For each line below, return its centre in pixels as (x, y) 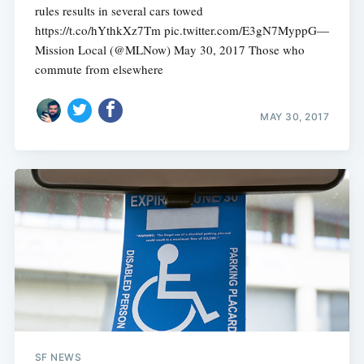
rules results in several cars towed (119, 10)
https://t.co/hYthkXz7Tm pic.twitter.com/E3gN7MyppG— (182, 30)
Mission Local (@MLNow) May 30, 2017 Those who (169, 49)
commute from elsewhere (99, 69)
